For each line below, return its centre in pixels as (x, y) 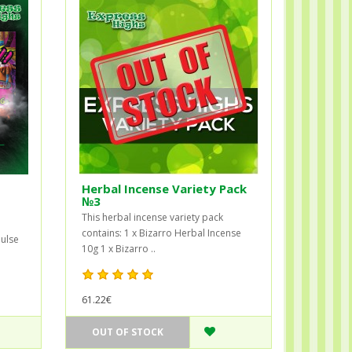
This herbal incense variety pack (153, 217)
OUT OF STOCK (128, 332)
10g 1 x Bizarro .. (119, 248)
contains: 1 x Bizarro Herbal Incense (162, 233)
